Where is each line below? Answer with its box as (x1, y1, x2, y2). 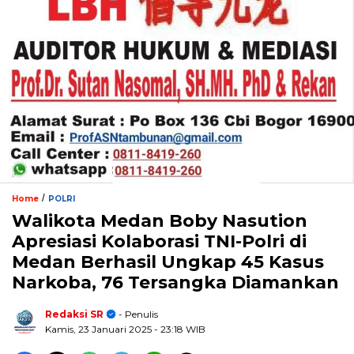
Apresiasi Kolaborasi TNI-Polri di (12, 231, 307, 253)
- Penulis (116, 308, 158, 321)
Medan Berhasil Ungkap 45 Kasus (12, 251, 324, 273)
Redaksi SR (45, 308, 104, 321)
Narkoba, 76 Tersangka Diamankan (12, 272, 339, 294)
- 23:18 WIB (154, 323, 205, 336)
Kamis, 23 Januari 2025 (45, 323, 154, 336)
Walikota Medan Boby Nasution (12, 210, 307, 232)
